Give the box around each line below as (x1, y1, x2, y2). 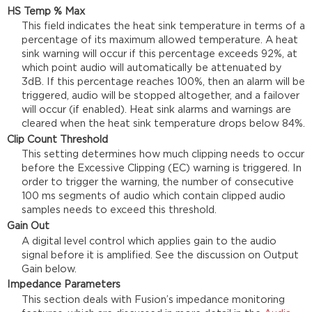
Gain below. (21, 264, 77, 274)
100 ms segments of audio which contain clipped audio (21, 192, 286, 201)
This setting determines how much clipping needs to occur (21, 150, 304, 159)
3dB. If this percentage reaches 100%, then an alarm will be (21, 77, 305, 87)
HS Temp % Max (7, 6, 86, 16)
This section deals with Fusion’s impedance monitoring (21, 295, 285, 304)
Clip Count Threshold (7, 134, 109, 144)
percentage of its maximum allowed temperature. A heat (21, 36, 298, 45)
